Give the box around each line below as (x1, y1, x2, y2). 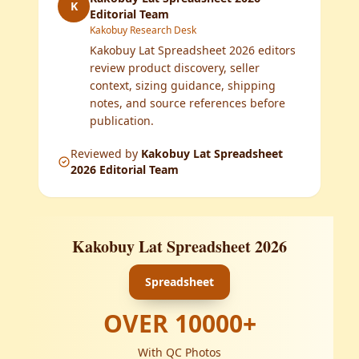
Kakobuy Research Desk (90, 23, 196, 37)
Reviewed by (71, 146, 138, 161)
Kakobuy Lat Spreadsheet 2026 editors (90, 42, 296, 58)
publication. (90, 113, 154, 128)
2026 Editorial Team (71, 162, 179, 177)
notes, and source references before (90, 95, 285, 111)
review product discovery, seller (90, 60, 260, 75)
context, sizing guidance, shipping (90, 78, 276, 93)
